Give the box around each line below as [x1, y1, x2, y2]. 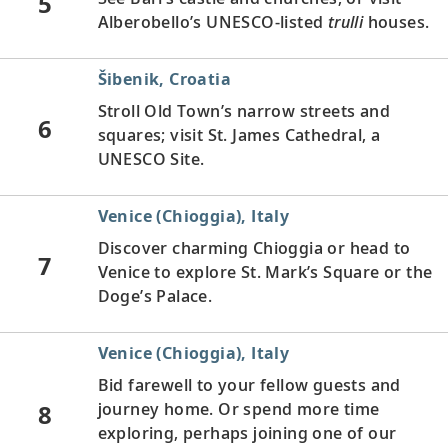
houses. [363, 10, 430, 33]
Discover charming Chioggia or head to [97, 236, 411, 259]
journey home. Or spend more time [97, 397, 380, 420]
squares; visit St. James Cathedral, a [97, 123, 381, 146]
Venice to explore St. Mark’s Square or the [97, 260, 433, 283]
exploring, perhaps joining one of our [97, 421, 397, 444]
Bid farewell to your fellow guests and [97, 373, 401, 396]
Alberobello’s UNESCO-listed [97, 10, 328, 33]
